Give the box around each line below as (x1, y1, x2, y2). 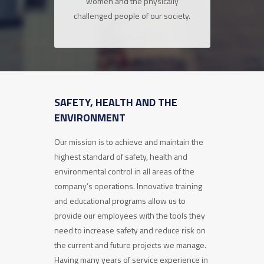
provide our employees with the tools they (54, 209, 205, 222)
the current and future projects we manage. (54, 239, 206, 251)
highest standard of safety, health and (54, 150, 187, 163)
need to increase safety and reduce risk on (54, 224, 206, 236)
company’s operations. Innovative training (54, 180, 202, 192)
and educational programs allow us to (54, 194, 186, 207)
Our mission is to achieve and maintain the (54, 136, 203, 148)
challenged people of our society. (74, 9, 190, 22)
